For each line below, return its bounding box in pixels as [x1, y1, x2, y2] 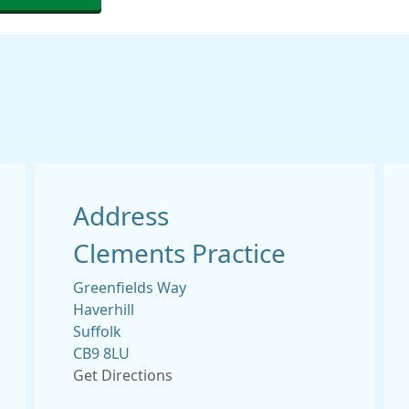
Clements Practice [73, 241, 286, 267]
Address [73, 204, 169, 229]
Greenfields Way [73, 280, 186, 295]
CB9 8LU [73, 346, 130, 361]
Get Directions [73, 368, 173, 383]
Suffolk [73, 324, 121, 339]
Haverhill [73, 302, 134, 317]
